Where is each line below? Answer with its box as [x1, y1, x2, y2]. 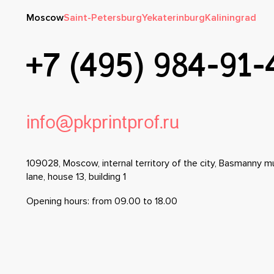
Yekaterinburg [142, 12, 205, 24]
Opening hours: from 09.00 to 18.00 [26, 195, 177, 208]
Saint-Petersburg [64, 12, 142, 24]
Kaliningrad [205, 12, 256, 24]
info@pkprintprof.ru [26, 116, 179, 133]
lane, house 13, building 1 [26, 171, 126, 183]
